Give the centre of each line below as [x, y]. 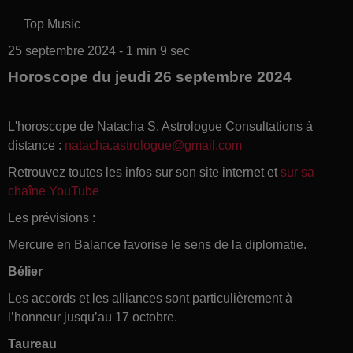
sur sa [297, 172]
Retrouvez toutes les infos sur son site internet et [144, 172]
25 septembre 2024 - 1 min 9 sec [99, 50]
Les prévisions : [52, 217]
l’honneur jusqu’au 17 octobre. [93, 317]
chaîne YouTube [54, 191]
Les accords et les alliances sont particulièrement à [150, 298]
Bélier [25, 271]
